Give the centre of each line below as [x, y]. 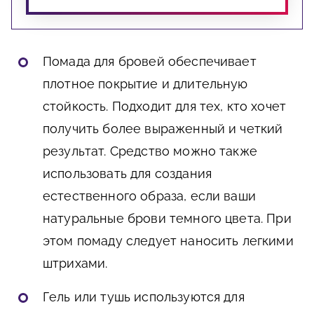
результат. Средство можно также [150, 151]
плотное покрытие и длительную [145, 84]
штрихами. [75, 264]
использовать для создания [128, 174]
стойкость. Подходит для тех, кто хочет [165, 107]
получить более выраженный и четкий [163, 129]
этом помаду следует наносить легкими [168, 241]
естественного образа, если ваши [149, 196]
